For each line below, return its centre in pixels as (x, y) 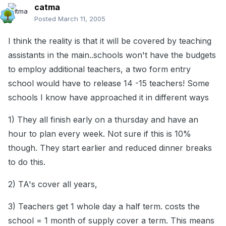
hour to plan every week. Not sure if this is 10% (100, 134)
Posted (46, 19)
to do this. (27, 162)
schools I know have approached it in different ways (108, 98)
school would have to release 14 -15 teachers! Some (109, 83)
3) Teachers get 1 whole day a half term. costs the (104, 207)
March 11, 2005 (82, 19)
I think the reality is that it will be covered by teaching (110, 41)
